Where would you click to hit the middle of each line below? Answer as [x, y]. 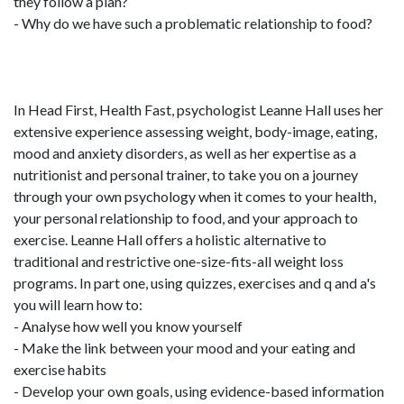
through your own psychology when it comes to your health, [195, 196]
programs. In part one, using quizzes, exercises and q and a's [195, 283]
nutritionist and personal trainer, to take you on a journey [186, 174]
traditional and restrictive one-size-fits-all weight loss [179, 261]
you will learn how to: [78, 304]
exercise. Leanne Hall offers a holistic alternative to [170, 239]
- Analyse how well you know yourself [128, 326]
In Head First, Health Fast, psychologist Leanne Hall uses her [198, 110]
